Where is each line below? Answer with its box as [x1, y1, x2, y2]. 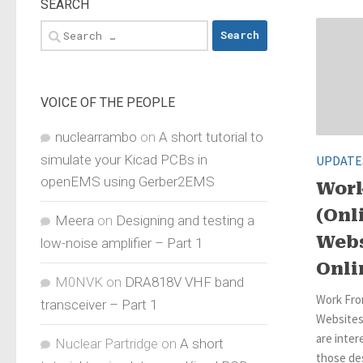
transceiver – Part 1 [41, 296, 157, 313]
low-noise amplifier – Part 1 [41, 234, 203, 251]
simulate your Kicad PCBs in [41, 151, 207, 168]
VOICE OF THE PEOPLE [41, 94, 175, 110]
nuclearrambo [55, 128, 137, 145]
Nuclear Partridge [55, 335, 158, 352]
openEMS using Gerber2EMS [41, 173, 215, 190]
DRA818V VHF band [125, 273, 244, 290]
